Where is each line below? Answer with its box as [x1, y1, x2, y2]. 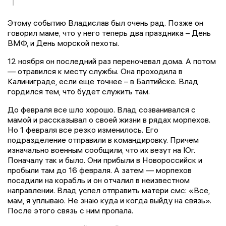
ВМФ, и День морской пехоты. [8, 38, 119, 48]
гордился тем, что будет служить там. [8, 86, 152, 97]
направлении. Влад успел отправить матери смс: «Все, [8, 185, 210, 196]
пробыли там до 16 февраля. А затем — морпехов [8, 165, 192, 176]
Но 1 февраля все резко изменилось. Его [8, 125, 158, 135]
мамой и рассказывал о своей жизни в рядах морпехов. [8, 115, 210, 125]
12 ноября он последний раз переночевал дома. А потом [8, 56, 216, 67]
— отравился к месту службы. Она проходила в [8, 66, 183, 77]
